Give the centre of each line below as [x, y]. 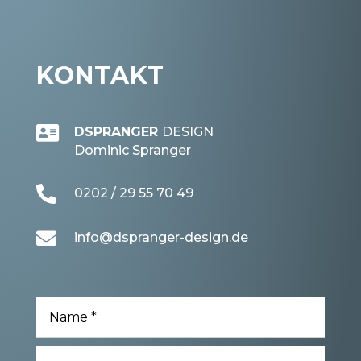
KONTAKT [100, 76]
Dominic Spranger [132, 151]
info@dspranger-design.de [161, 238]
